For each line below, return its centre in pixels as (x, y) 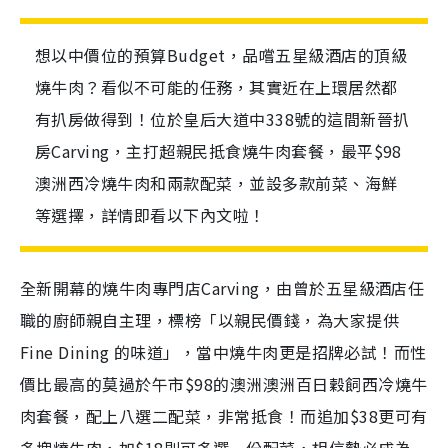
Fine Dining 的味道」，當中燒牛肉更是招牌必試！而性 (223, 352)
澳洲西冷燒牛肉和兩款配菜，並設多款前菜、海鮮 (216, 183)
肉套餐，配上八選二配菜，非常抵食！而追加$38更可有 (224, 416)
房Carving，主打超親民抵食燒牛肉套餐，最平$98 (218, 151)
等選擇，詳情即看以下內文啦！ (150, 215)
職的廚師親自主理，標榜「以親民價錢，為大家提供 (210, 320)
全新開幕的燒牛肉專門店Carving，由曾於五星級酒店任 (222, 288)
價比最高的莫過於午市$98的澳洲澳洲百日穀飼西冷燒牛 (224, 384)
